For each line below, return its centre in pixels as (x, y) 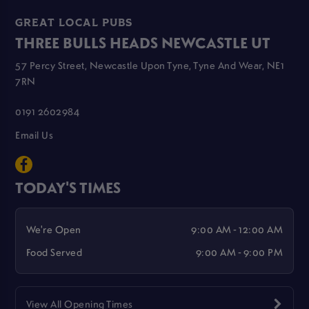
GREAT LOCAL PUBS (74, 24)
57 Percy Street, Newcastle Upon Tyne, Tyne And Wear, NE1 (150, 65)
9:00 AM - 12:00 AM (237, 229)
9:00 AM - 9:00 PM (239, 251)
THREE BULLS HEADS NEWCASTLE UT (143, 42)
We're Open (53, 229)
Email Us (34, 135)
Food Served (54, 251)
